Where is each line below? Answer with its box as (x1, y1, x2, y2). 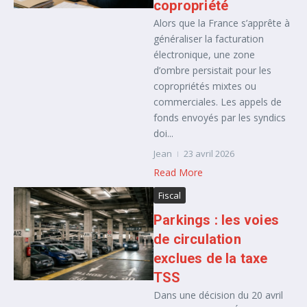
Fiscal (158, 189, 181, 201)
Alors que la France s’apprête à (153, 16, 290, 29)
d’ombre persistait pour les (153, 64, 271, 77)
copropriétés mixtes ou (153, 79, 256, 93)
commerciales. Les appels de (153, 95, 282, 108)
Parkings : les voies (153, 212, 279, 228)
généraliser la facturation (153, 32, 264, 45)
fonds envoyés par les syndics (153, 111, 286, 124)
